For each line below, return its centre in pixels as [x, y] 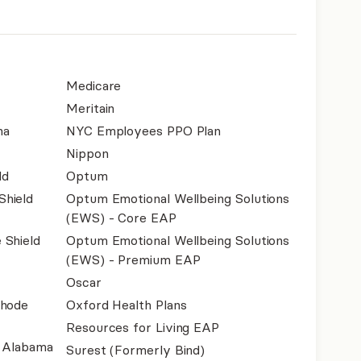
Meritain [91, 108]
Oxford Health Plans [127, 305]
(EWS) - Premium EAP [133, 259]
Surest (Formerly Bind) [136, 350]
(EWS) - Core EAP [121, 218]
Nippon [87, 153]
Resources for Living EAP [143, 327]
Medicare [94, 85]
